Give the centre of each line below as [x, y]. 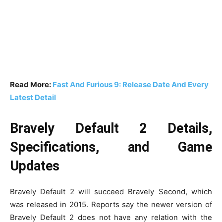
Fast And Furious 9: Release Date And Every [131, 84]
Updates [35, 166]
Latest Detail [33, 97]
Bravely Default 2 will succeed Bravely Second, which [111, 191]
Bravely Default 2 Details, [111, 128]
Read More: [31, 84]
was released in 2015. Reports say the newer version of [111, 204]
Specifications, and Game [111, 147]
